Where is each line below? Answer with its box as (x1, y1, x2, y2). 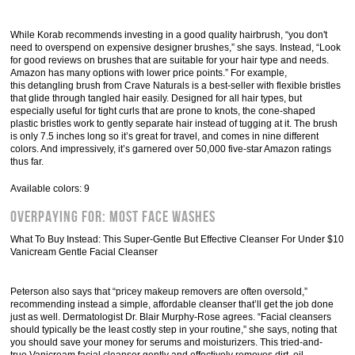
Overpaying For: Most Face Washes (10, 208, 216, 227)
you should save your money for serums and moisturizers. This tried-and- (10, 337, 323, 348)
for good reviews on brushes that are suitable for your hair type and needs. (10, 55, 330, 66)
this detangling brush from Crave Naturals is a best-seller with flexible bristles (10, 80, 342, 91)
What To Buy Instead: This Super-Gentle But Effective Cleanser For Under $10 (10, 234, 345, 245)
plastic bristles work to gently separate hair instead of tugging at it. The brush (10, 118, 338, 129)
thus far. (10, 156, 44, 167)
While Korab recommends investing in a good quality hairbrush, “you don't (10, 29, 328, 40)
